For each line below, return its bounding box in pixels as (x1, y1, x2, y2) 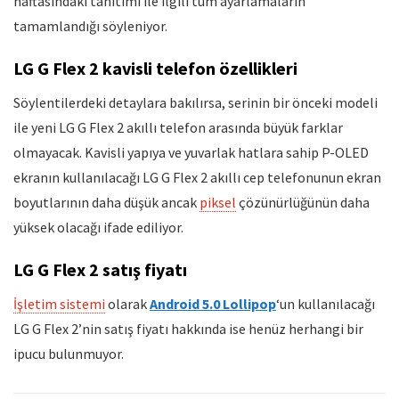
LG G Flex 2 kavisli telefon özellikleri (13, 56, 297, 79)
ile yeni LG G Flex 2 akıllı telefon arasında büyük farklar (13, 118, 343, 136)
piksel (199, 192, 236, 211)
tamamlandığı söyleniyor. (13, 16, 167, 35)
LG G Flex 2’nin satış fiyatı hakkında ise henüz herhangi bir (13, 319, 363, 338)
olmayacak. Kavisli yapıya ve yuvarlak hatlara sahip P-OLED (13, 142, 369, 161)
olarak (105, 294, 150, 313)
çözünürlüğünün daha (236, 192, 370, 211)
